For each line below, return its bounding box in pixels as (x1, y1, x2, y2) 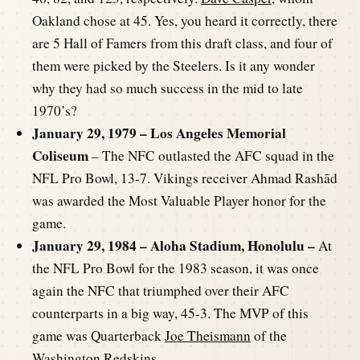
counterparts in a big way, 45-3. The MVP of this (32, 303, 309, 322)
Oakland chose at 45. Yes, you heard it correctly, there (32, 10, 337, 30)
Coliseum (32, 145, 88, 166)
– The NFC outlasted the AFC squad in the (88, 145, 334, 165)
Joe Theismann (165, 325, 251, 345)
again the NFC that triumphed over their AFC (32, 280, 289, 300)
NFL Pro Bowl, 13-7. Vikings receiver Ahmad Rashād (32, 168, 337, 187)
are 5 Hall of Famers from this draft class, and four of (32, 33, 333, 52)
